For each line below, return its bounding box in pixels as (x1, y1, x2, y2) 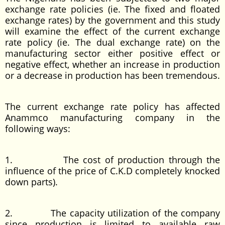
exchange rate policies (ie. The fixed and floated (5, 3, 220, 15)
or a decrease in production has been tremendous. (5, 69, 220, 81)
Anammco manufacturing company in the (5, 111, 220, 124)
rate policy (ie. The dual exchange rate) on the (5, 36, 220, 48)
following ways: (5, 123, 70, 135)
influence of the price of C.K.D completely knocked (5, 165, 220, 177)
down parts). (5, 176, 58, 188)
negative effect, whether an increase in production (5, 58, 220, 70)
